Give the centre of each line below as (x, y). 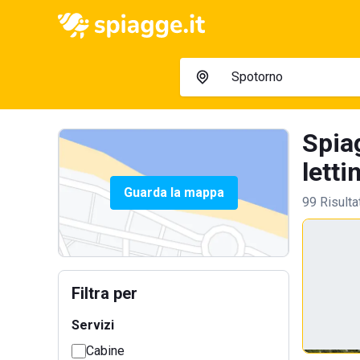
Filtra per (104, 293)
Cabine (105, 351)
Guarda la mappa (174, 192)
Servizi (93, 325)
